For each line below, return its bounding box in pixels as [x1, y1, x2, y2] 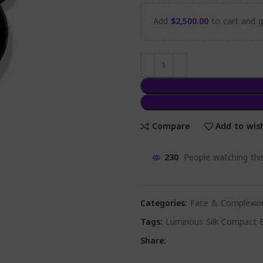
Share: [140, 233, 166, 249]
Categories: [140, 195, 187, 211]
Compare [151, 118, 190, 134]
